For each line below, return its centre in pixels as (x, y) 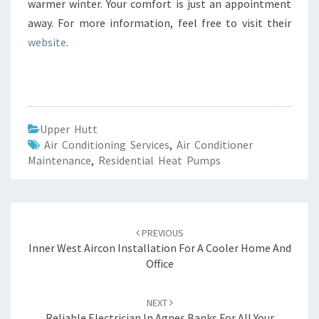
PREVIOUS (161, 233)
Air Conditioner (215, 145)
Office (159, 263)
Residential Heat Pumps (159, 160)
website (47, 42)
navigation (60, 251)
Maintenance (59, 160)
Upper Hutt (69, 129)
